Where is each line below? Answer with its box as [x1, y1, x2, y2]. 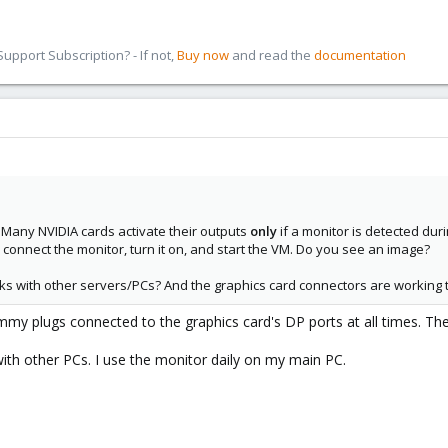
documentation [314, 46, 406, 64]
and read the [229, 46, 314, 64]
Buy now [177, 46, 229, 64]
